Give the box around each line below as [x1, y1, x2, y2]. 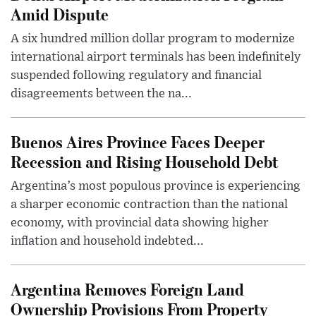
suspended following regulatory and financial [11, 69, 262, 83]
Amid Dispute [11, 3, 109, 25]
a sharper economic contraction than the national [11, 198, 288, 212]
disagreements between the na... [11, 87, 192, 101]
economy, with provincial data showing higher [11, 217, 269, 230]
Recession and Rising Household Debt [11, 150, 279, 173]
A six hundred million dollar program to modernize [11, 32, 295, 46]
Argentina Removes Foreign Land [11, 278, 244, 300]
